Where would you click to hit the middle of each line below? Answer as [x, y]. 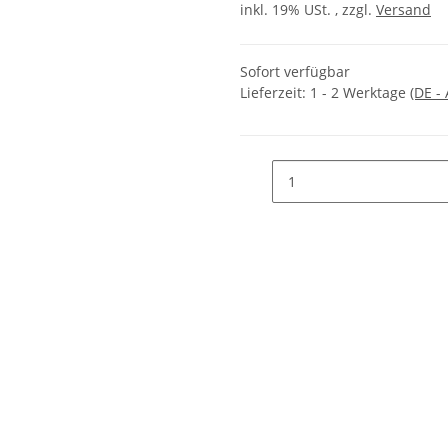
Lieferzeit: [275, 93]
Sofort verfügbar [295, 72]
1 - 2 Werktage [360, 93]
